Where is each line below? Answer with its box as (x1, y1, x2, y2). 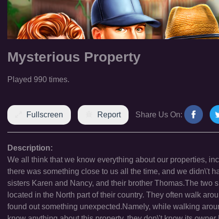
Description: (7, 144, 53, 152)
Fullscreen (26, 110, 63, 119)
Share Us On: (133, 110, 184, 119)
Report (97, 110, 121, 119)
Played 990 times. (7, 75, 69, 84)
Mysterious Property (7, 49, 141, 65)
